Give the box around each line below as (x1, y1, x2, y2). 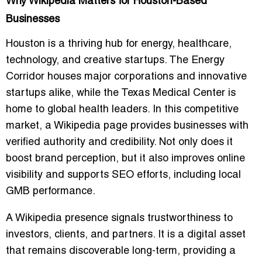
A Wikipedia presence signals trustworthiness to (6, 213, 233, 223)
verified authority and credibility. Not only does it (6, 137, 233, 147)
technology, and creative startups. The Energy (6, 55, 225, 65)
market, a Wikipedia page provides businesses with (6, 120, 249, 131)
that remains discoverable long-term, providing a (6, 246, 236, 256)
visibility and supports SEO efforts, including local (6, 170, 241, 180)
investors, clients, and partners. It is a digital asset (6, 229, 246, 240)
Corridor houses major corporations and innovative (6, 71, 247, 82)
